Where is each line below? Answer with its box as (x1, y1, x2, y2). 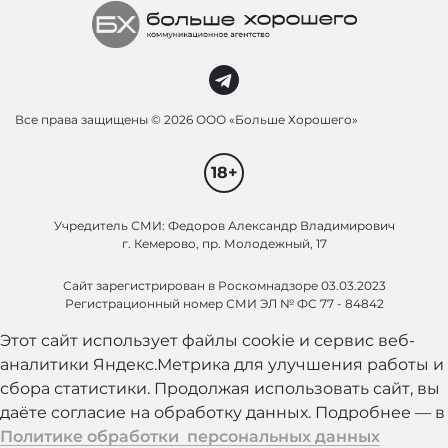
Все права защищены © (15, 111, 164, 127)
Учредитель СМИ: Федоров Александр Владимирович (53, 217, 395, 233)
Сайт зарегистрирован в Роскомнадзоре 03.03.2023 (62, 277, 386, 293)
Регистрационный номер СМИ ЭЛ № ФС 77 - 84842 (64, 295, 384, 311)
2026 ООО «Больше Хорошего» (164, 111, 358, 127)
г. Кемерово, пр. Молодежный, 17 (121, 235, 327, 251)
